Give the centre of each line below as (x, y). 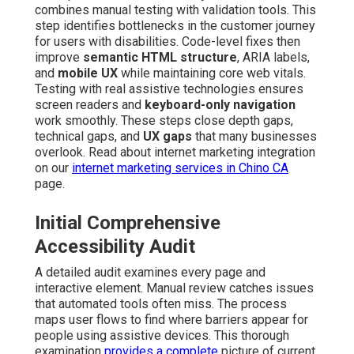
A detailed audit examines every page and (150, 273)
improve (59, 58)
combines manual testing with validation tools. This (175, 10)
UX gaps (168, 137)
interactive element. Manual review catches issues (174, 288)
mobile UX (88, 73)
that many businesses (254, 137)
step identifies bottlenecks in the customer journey (175, 26)
